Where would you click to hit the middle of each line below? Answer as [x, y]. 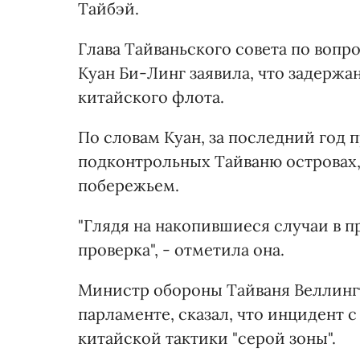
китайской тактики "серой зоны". [207, 338]
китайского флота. [151, 97]
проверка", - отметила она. [181, 250]
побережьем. [129, 186]
